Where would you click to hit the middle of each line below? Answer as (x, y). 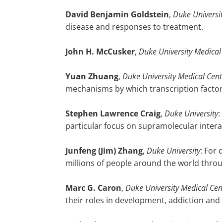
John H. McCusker (100, 52)
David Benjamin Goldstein (117, 14)
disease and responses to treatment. (134, 27)
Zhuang (102, 76)
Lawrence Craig (129, 113)
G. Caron (103, 188)
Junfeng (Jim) (91, 151)
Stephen (82, 113)
